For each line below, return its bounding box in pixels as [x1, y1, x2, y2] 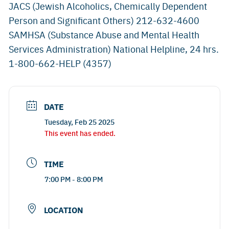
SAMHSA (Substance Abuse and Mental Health [9, 28, 199, 41]
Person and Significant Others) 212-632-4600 [9, 14, 199, 27]
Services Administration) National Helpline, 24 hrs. [9, 42, 219, 55]
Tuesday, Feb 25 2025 [44, 117, 114, 127]
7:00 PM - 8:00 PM [44, 174, 103, 184]
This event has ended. [44, 128, 116, 138]
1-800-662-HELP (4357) [9, 57, 111, 70]
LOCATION [44, 204, 83, 216]
